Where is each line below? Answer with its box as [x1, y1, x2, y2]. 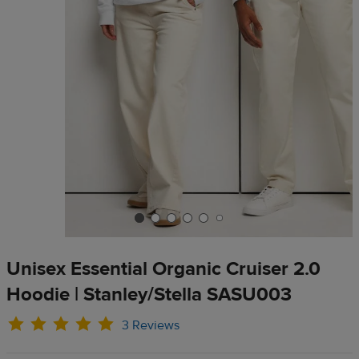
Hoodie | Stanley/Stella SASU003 [6, 281, 292, 307]
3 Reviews [122, 317, 179, 333]
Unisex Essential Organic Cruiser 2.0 [6, 256, 321, 281]
